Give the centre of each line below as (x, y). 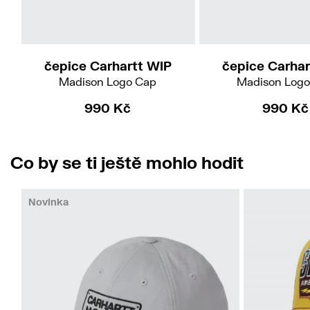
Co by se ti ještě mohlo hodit (127, 163)
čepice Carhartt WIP (108, 65)
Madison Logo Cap (108, 81)
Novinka (48, 202)
